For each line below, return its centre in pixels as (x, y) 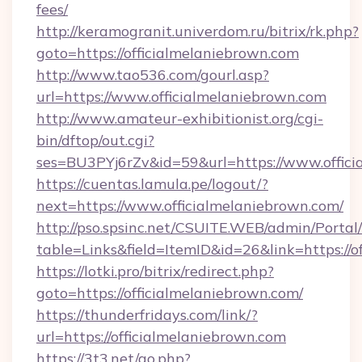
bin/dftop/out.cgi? (95, 140)
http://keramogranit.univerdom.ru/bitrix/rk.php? (198, 31)
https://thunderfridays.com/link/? (147, 315)
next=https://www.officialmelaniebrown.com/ (190, 206)
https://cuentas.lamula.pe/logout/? (152, 184)
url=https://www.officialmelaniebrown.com (181, 97)
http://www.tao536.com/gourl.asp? (153, 75)
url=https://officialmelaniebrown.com (161, 337)
